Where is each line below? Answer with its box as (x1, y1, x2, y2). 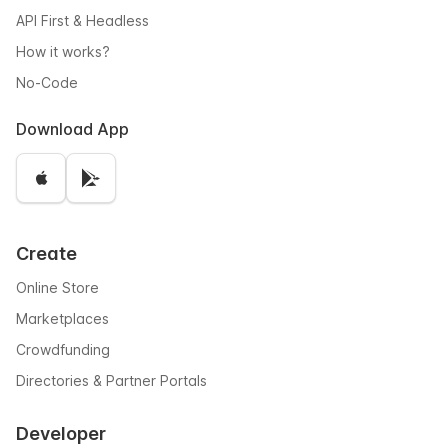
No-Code (16, 74, 78, 91)
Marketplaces (16, 310, 109, 327)
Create (16, 243, 77, 264)
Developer (16, 423, 106, 444)
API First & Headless (16, 12, 149, 29)
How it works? (16, 43, 110, 60)
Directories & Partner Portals (16, 372, 207, 389)
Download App (16, 119, 129, 139)
